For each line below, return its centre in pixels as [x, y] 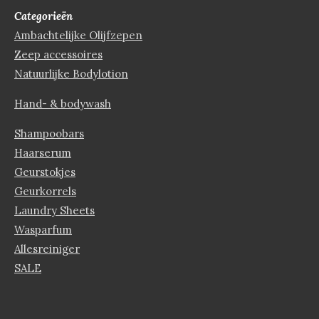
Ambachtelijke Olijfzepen [78, 35]
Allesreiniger [47, 249]
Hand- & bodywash [63, 104]
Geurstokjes [45, 172]
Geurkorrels [45, 191]
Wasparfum [43, 230]
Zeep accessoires [58, 54]
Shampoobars [49, 134]
